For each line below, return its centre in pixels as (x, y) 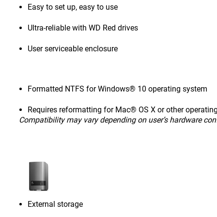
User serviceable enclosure (73, 49)
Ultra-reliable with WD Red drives (83, 28)
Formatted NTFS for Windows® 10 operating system (118, 89)
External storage (55, 204)
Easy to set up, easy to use (73, 7)
